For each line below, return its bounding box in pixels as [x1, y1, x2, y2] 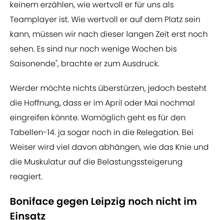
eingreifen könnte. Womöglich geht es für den [10, 112, 186, 124]
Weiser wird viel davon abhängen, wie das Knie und [10, 141, 209, 153]
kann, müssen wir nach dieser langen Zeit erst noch [10, 28, 208, 40]
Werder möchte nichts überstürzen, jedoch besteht [10, 82, 207, 94]
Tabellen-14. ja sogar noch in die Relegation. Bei [10, 127, 193, 138]
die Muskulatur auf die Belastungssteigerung [10, 156, 183, 168]
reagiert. [10, 171, 43, 183]
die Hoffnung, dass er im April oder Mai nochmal [10, 97, 195, 109]
